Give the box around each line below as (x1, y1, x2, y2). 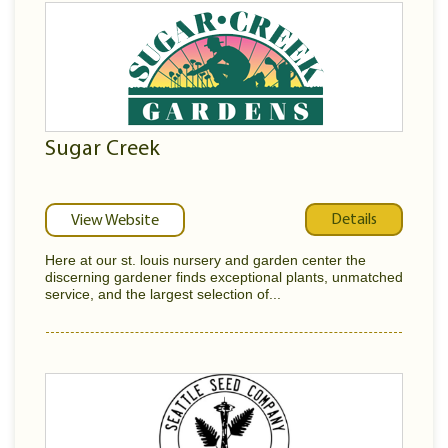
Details (331, 211, 377, 228)
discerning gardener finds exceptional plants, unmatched (45, 269, 403, 285)
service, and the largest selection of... (45, 286, 281, 302)
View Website (71, 213, 159, 229)
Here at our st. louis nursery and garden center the (45, 252, 366, 268)
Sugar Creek (45, 138, 160, 161)
